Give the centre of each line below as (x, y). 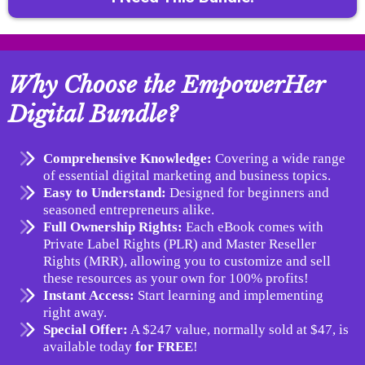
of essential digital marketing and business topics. (187, 176)
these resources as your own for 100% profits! (176, 278)
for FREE (164, 347)
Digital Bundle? (93, 114)
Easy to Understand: (105, 193)
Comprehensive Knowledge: (128, 158)
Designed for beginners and (248, 193)
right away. (75, 312)
